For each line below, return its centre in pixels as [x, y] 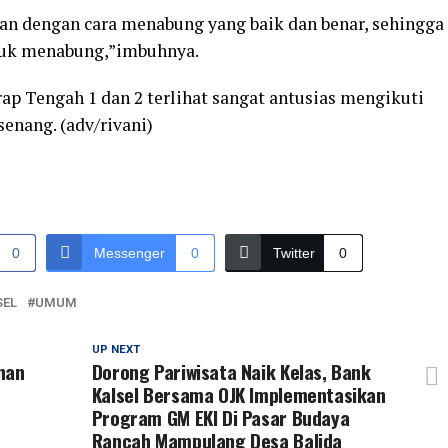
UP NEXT [115, 349]
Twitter [294, 252]
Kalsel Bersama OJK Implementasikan [238, 394]
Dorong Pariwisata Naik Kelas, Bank [231, 371]
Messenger [129, 252]
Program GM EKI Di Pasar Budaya [220, 417]
